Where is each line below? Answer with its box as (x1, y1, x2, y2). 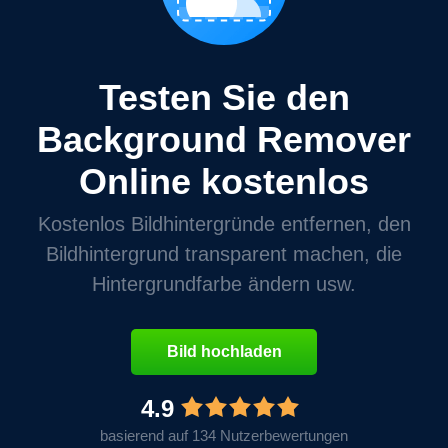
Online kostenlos (79, 161, 369, 203)
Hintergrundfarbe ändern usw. (92, 273, 356, 296)
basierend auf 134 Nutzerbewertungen (100, 427, 348, 445)
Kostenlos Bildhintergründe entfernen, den (37, 213, 411, 236)
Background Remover (37, 119, 411, 161)
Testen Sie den (98, 77, 350, 119)
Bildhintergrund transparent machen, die (46, 243, 402, 266)
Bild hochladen (166, 343, 282, 361)
